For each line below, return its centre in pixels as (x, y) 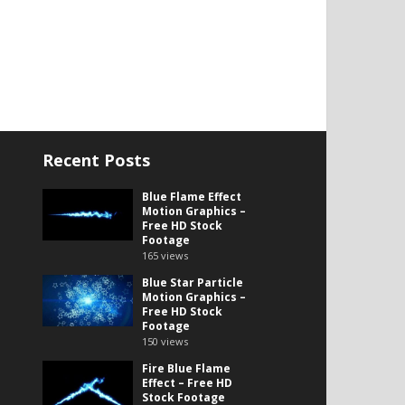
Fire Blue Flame (186, 369)
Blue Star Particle (193, 283)
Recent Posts (96, 160)
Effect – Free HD (187, 383)
